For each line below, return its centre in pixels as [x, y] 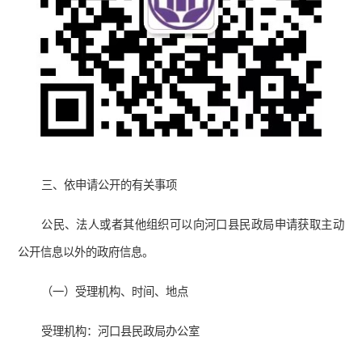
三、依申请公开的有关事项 [109, 185]
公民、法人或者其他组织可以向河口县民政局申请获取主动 [193, 225]
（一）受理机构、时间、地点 [115, 292]
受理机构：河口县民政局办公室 [121, 332]
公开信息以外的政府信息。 [86, 253]
